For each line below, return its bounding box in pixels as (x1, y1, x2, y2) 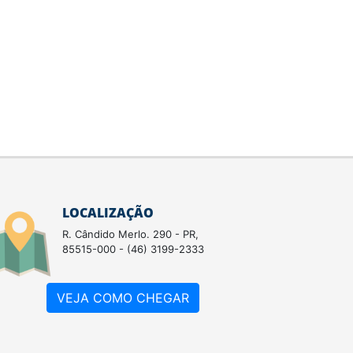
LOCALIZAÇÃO (62, 204, 154, 221)
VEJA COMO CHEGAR (57, 290, 189, 306)
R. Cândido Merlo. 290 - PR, (62, 228, 199, 240)
